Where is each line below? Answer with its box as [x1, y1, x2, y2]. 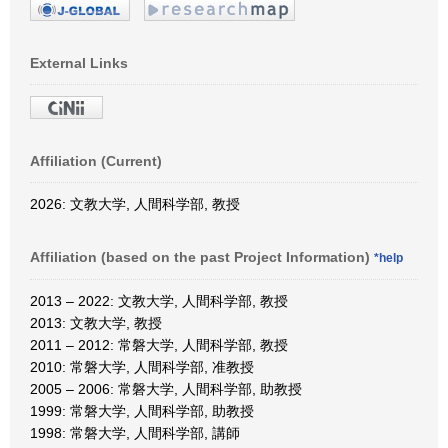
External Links [30, 54, 128, 71]
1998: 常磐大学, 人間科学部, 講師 [30, 424, 240, 441]
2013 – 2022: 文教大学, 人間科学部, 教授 [30, 292, 288, 309]
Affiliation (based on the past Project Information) [30, 248, 374, 265]
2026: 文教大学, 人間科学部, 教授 [30, 195, 240, 212]
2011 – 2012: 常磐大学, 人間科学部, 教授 [30, 336, 288, 353]
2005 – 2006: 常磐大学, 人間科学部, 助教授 [30, 380, 302, 397]
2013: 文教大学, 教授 [30, 314, 162, 331]
